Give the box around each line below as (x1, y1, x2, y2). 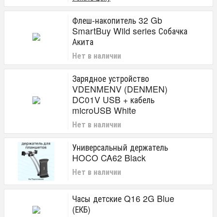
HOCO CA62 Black (72, 152, 146, 164)
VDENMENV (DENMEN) (72, 83, 168, 95)
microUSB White (72, 104, 136, 116)
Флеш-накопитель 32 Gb (72, 14, 162, 26)
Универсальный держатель (72, 141, 168, 153)
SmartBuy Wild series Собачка (72, 25, 187, 37)
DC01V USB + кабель (72, 93, 155, 106)
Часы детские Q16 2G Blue (72, 192, 174, 204)
